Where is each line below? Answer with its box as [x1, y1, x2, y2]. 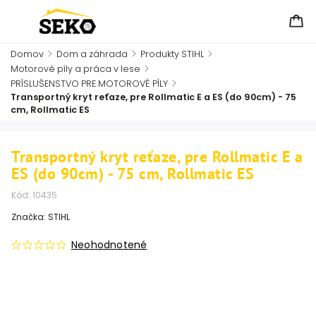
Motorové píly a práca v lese [11, 63, 140, 75]
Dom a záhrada [56, 48, 128, 60]
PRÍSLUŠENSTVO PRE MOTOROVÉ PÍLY [11, 78, 168, 90]
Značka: [11, 211, 48, 223]
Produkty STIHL [140, 48, 204, 60]
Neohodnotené [71, 238, 147, 252]
